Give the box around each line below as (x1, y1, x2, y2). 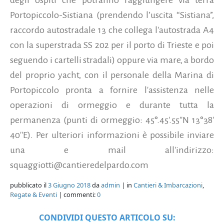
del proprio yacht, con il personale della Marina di (10, 69, 214, 80)
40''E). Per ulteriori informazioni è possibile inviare (10, 129, 214, 140)
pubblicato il (10, 180, 48, 189)
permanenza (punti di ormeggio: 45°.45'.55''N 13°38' (10, 114, 214, 125)
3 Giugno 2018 (48, 180, 90, 189)
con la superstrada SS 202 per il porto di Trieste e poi (10, 39, 214, 50)
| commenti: (57, 189, 97, 199)
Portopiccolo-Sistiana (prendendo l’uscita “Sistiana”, (10, 9, 214, 20)
